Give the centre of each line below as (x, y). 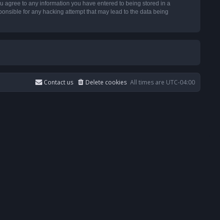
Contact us (58, 82)
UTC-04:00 (180, 82)
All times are (148, 82)
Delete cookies (106, 82)
